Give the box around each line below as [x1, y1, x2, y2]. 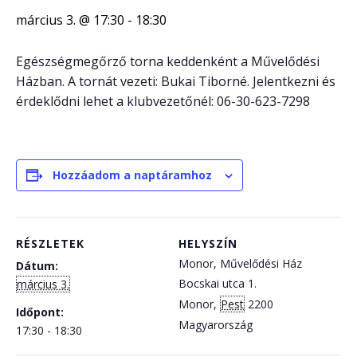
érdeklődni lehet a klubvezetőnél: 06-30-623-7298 [16, 92, 310, 110]
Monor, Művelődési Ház [178, 256, 302, 271]
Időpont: [16, 304, 64, 320]
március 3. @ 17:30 [16, 11, 124, 29]
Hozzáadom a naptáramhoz [53, 167, 212, 182]
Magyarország [178, 317, 253, 332]
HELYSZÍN [178, 236, 237, 251]
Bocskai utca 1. [178, 276, 257, 291]
